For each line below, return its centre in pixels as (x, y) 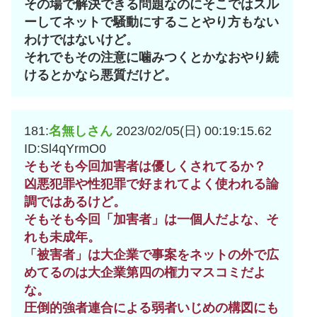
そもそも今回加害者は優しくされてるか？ (145, 167)
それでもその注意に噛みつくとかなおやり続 (151, 58)
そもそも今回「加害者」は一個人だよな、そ (151, 220)
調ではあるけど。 (75, 202)
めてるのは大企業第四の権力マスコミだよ (145, 273)
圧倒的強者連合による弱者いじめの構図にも (151, 308)
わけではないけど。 (81, 40)
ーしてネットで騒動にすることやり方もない (151, 22)
